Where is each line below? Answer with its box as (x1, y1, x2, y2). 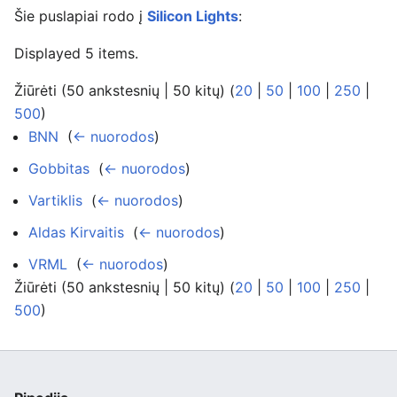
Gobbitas (28, 160, 90, 177)
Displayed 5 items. (14, 44, 138, 62)
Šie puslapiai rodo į (14, 7, 147, 25)
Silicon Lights (147, 7, 238, 25)
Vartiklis (28, 191, 82, 209)
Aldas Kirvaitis (28, 223, 124, 241)
